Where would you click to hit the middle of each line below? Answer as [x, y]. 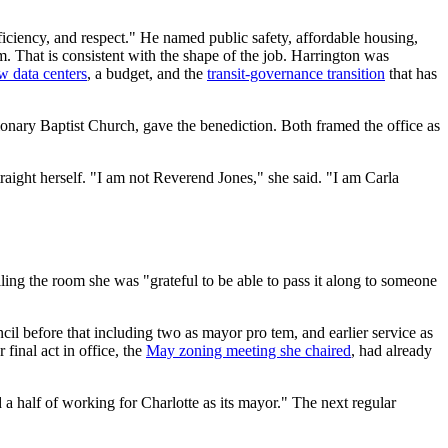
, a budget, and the [147, 74]
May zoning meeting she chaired [248, 351]
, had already [391, 351]
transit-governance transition [296, 74]
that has [411, 74]
